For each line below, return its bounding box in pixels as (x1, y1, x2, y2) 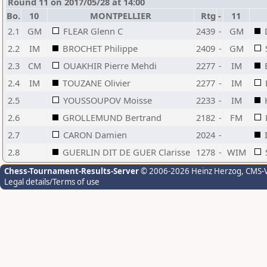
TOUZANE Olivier (63, 77, 131, 89)
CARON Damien (63, 129, 127, 141)
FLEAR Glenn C (63, 25, 123, 37)
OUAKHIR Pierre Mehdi (63, 60, 157, 72)
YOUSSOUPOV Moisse (63, 94, 152, 106)
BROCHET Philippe (63, 42, 138, 54)
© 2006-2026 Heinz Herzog (139, 166, 241, 176)
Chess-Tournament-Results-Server (4, 166, 139, 176)
